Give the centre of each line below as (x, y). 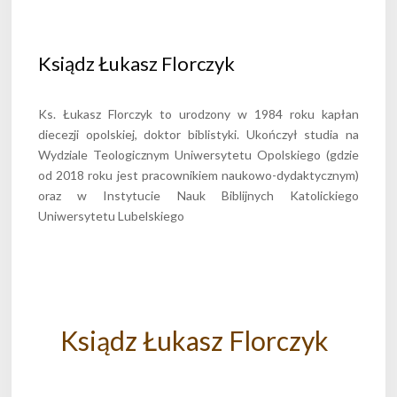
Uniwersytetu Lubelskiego (112, 216)
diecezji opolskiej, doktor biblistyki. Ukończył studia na (198, 135)
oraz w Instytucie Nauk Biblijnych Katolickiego (198, 196)
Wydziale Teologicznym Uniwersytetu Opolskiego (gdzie (198, 155)
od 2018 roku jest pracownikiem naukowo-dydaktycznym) (198, 175)
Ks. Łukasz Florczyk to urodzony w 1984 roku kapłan (198, 114)
